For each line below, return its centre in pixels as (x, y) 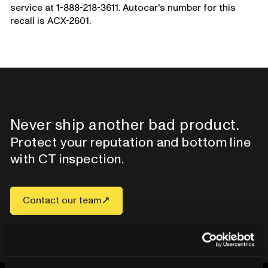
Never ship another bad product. (125, 125)
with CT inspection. (67, 159)
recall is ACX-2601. (50, 21)
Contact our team (62, 200)
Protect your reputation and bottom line (130, 142)
